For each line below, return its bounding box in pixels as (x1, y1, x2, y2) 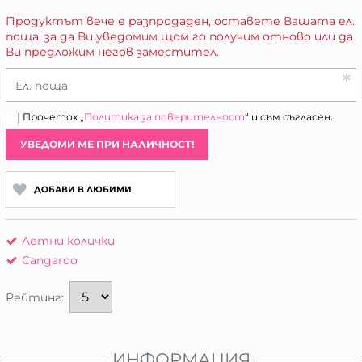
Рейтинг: (6, 289, 64, 305)
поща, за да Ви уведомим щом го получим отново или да (6, 28, 353, 44)
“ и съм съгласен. (245, 110, 333, 123)
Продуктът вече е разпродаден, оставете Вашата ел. (6, 13, 355, 28)
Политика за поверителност (84, 110, 245, 123)
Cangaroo (22, 253, 78, 268)
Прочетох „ (23, 110, 84, 123)
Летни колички (22, 234, 115, 249)
